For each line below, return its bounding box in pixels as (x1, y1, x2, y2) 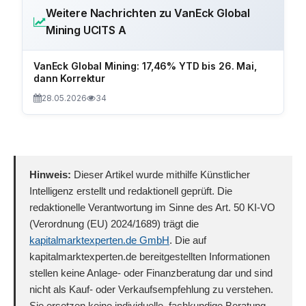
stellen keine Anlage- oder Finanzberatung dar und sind (29, 266, 273, 279)
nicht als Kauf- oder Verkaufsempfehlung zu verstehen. (29, 283, 273, 295)
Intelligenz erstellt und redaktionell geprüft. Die (29, 184, 232, 197)
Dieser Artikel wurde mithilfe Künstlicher (71, 168, 250, 180)
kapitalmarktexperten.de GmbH (29, 234, 169, 246)
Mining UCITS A (45, 23, 126, 37)
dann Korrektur (33, 72, 106, 84)
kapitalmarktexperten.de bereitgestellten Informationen (29, 250, 270, 262)
